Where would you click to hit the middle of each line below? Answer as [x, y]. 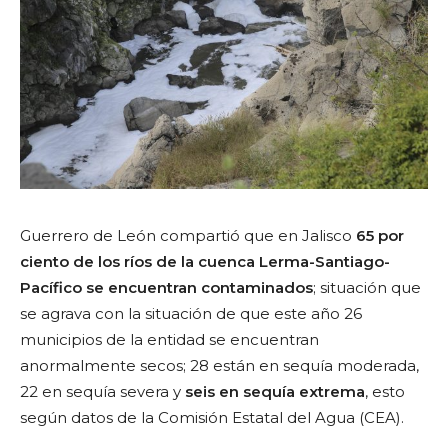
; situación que [367, 287]
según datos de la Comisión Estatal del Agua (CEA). [212, 417]
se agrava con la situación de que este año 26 [191, 313]
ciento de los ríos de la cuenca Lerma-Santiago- [205, 261]
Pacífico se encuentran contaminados [166, 287]
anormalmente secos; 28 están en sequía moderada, [219, 365]
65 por [380, 235]
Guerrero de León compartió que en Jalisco [188, 235]
